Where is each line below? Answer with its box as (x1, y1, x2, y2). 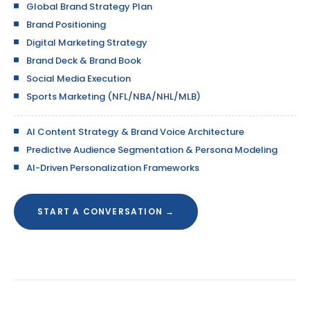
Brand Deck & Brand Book (26, 54, 141, 67)
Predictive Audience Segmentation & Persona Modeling (26, 143, 277, 156)
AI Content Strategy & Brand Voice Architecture (26, 125, 244, 138)
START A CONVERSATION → (37, 206, 175, 217)
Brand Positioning (26, 18, 106, 31)
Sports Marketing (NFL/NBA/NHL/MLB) (26, 90, 201, 103)
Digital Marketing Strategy (26, 36, 147, 49)
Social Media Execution (26, 72, 131, 85)
